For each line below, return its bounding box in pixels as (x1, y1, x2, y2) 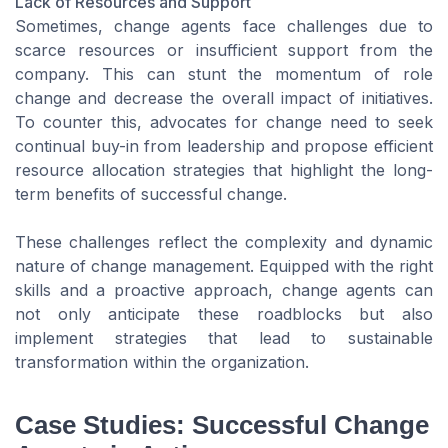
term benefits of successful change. (15, 184, 287, 205)
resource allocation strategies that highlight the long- (15, 160, 433, 181)
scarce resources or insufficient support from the (15, 40, 433, 61)
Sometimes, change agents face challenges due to (15, 16, 433, 37)
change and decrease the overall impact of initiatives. (15, 88, 433, 109)
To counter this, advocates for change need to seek (15, 112, 433, 133)
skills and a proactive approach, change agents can (15, 280, 433, 301)
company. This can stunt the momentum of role (15, 64, 433, 85)
